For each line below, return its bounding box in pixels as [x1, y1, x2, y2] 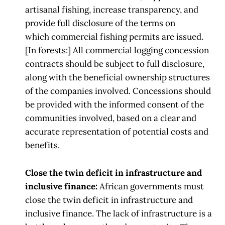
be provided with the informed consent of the [25, 99, 204, 110]
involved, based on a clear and [79, 113, 196, 124]
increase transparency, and [93, 4, 198, 16]
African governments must [99, 180, 204, 192]
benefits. [25, 140, 60, 151]
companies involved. [50, 85, 131, 97]
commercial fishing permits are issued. [51, 31, 203, 43]
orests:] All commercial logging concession [41, 45, 209, 56]
